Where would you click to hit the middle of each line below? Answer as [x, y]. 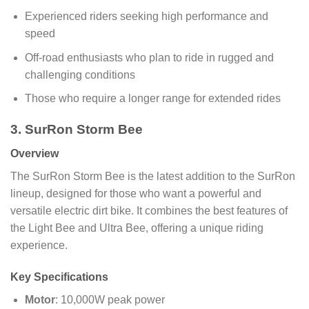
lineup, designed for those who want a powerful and [136, 193]
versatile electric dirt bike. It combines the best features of [149, 210]
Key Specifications [59, 277]
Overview [34, 153]
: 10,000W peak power [110, 299]
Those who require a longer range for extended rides [152, 99]
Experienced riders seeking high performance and [146, 17]
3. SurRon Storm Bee [77, 130]
